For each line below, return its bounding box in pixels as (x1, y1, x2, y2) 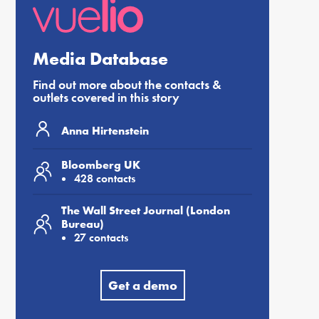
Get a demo (108, 277, 177, 293)
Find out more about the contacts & (33, 76, 221, 93)
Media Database (33, 47, 168, 70)
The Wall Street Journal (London (61, 203, 230, 218)
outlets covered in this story (33, 89, 179, 105)
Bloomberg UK (61, 157, 140, 172)
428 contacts (74, 171, 135, 186)
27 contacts (74, 230, 128, 245)
